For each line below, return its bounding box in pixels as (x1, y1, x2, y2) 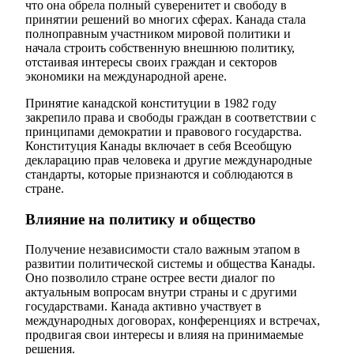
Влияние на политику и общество (25, 210, 256, 228)
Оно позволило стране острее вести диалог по (25, 271, 275, 285)
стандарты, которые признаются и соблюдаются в (25, 168, 293, 182)
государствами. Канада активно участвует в (25, 299, 262, 314)
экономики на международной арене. (25, 70, 227, 84)
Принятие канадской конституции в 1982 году (25, 96, 277, 111)
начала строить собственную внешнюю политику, (25, 41, 295, 55)
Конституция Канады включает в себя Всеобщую (25, 139, 292, 153)
